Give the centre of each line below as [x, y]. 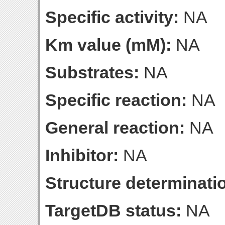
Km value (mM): [108, 45]
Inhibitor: [82, 155]
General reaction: [115, 128]
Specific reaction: [116, 100]
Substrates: [92, 72]
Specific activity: [112, 17]
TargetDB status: [113, 210]
